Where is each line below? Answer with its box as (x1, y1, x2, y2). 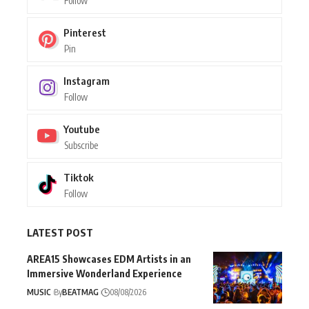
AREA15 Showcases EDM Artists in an (27, 252, 191, 265)
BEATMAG (62, 286, 99, 297)
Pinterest (63, 26, 106, 39)
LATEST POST (27, 226, 93, 239)
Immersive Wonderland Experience (27, 267, 182, 279)
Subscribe (64, 139, 98, 151)
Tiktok (63, 170, 94, 183)
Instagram (63, 74, 110, 87)
